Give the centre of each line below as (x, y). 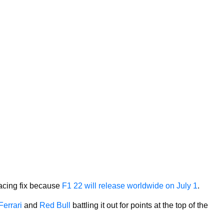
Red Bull (55, 205)
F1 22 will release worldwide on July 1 (130, 185)
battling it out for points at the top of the (139, 205)
